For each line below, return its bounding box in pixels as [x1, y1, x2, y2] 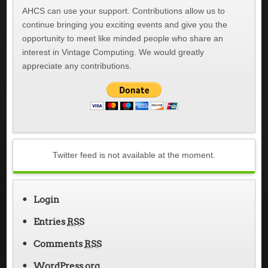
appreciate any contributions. [22, 60, 132, 71]
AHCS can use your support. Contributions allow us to [22, 5, 226, 16]
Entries [33, 215, 68, 227]
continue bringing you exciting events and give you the [22, 19, 228, 29]
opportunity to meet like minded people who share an [22, 33, 224, 43]
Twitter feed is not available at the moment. [53, 150, 215, 160]
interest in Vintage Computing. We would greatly [22, 47, 205, 57]
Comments [33, 237, 85, 249]
